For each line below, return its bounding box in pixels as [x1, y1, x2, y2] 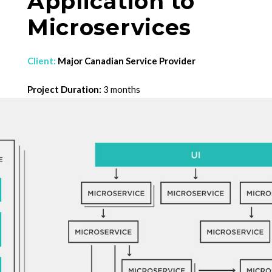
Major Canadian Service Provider [55, 55, 195, 66]
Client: [27, 55, 56, 66]
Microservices [27, 14, 192, 41]
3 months [101, 84, 140, 95]
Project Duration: [27, 84, 101, 95]
